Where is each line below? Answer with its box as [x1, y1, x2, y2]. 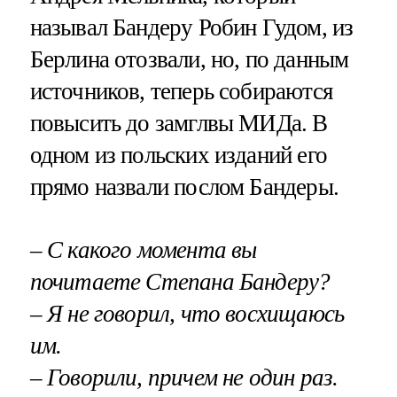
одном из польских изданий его [29, 141, 327, 168]
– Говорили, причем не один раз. [29, 363, 339, 391]
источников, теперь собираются [29, 77, 332, 105]
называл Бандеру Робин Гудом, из [29, 13, 354, 41]
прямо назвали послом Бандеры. [29, 173, 339, 200]
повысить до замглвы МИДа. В [29, 109, 328, 136]
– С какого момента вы [29, 236, 257, 263]
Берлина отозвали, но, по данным [29, 45, 349, 73]
